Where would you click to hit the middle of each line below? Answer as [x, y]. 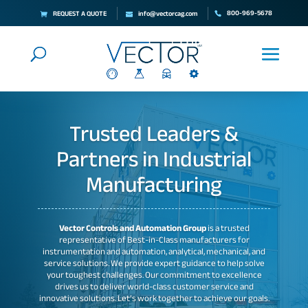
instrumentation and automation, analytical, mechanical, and [154, 252]
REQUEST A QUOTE [79, 13]
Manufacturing [154, 185]
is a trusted [228, 228]
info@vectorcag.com [167, 13]
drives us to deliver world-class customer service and [154, 287]
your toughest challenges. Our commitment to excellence [154, 275]
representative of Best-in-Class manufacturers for [154, 240]
